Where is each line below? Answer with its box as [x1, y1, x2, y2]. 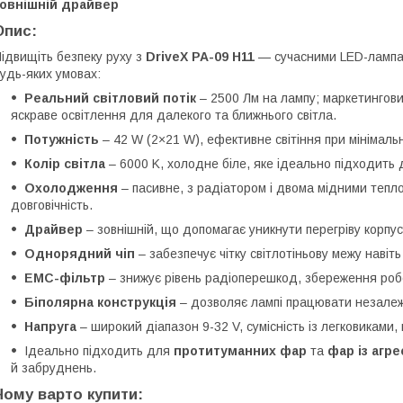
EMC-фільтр [24, 270, 105, 285]
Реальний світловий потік [24, 90, 196, 105]
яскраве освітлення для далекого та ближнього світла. [11, 107, 336, 122]
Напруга [24, 318, 76, 334]
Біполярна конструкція [24, 294, 176, 309]
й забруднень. [11, 360, 96, 375]
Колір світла [24, 156, 105, 171]
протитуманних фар [174, 343, 307, 358]
